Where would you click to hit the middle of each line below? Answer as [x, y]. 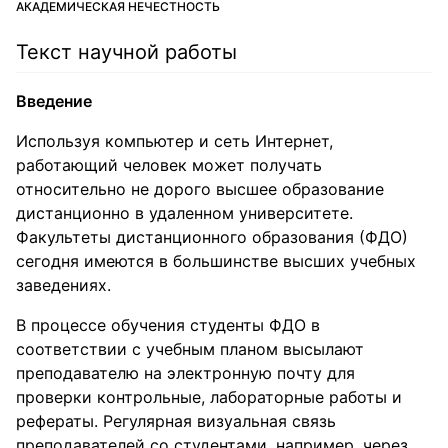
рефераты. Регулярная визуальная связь [176, 421]
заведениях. [63, 285]
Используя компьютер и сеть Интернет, [174, 141]
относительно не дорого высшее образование [200, 189]
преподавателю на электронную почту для [185, 373]
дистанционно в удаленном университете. [184, 213]
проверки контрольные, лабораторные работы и [209, 397]
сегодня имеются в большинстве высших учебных [216, 261]
